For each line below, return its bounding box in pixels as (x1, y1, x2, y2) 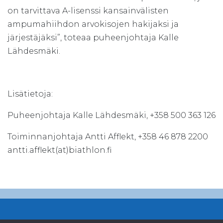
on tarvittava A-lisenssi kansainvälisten (7, 5, 169, 15)
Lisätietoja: (7, 89, 53, 99)
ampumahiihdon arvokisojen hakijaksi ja (7, 19, 179, 29)
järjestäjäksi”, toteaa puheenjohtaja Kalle (7, 32, 179, 42)
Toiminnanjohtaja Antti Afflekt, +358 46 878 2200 (7, 131, 208, 141)
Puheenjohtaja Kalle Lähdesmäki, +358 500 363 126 (7, 110, 216, 120)
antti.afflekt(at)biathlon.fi (7, 145, 111, 155)
